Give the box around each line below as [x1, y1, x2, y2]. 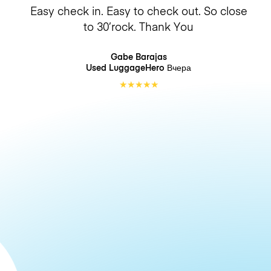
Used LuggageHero [86, 61, 167, 73]
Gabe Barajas [110, 50, 167, 62]
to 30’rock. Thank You [83, 18, 194, 34]
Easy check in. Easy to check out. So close [30, 2, 247, 18]
